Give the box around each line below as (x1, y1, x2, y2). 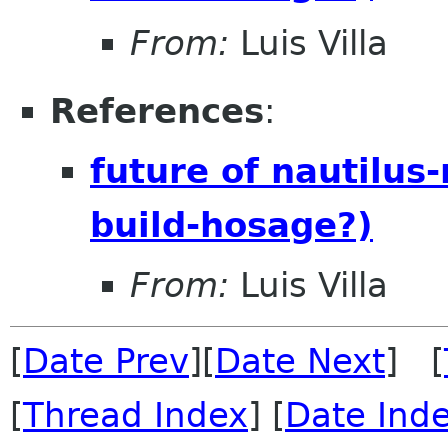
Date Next (215, 340, 385, 381)
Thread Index (23, 394, 248, 435)
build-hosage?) (90, 204, 373, 245)
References (50, 91, 264, 132)
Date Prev (23, 340, 189, 381)
